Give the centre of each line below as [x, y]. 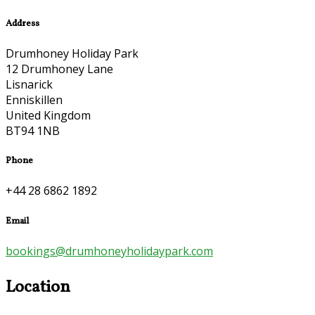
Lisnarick [29, 85]
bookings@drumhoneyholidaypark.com [109, 251]
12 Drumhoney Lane [59, 69]
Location [38, 287]
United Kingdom [48, 116]
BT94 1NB [33, 131]
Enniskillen [34, 100]
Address [22, 23]
